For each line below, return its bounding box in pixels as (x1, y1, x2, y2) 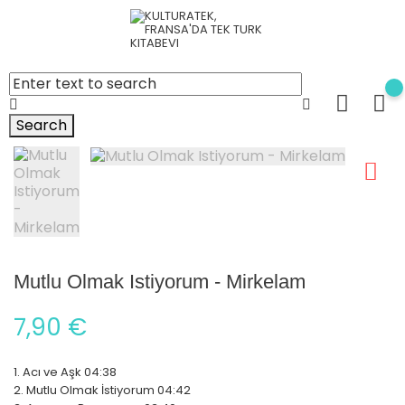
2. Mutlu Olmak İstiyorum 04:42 (14, 381, 191, 399)
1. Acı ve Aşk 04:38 (14, 363, 117, 381)
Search (16, 115, 67, 136)
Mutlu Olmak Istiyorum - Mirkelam (14, 270, 306, 293)
